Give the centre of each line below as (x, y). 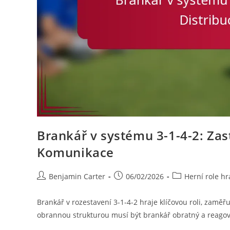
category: (188, 187)
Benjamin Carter (77, 177)
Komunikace (75, 152)
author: (49, 187)
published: (132, 187)
